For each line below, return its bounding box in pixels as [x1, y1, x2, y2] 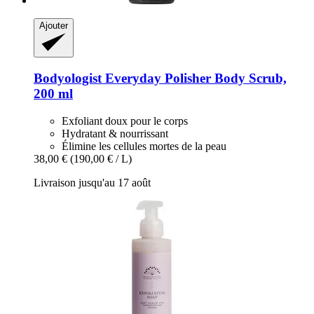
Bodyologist [34, 70, 102, 86]
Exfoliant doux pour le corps [62, 114, 188, 127]
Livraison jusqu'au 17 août [34, 176, 151, 189]
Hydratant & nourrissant [62, 127, 168, 139]
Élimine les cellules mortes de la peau [62, 139, 226, 152]
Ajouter [39, 20, 68, 32]
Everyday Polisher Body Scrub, [102, 70, 287, 86]
